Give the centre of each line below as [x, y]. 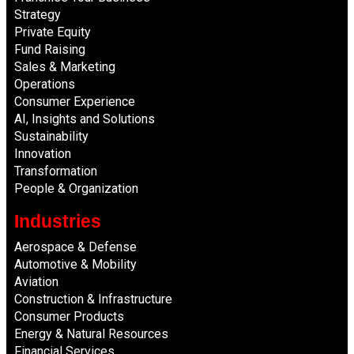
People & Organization [76, 189]
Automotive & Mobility [75, 265]
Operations [45, 85]
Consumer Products [69, 317]
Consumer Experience [75, 102]
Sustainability [51, 137]
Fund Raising [50, 50]
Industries [58, 222]
